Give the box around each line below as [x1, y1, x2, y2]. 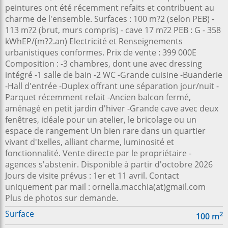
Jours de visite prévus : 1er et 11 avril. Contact [5, 170, 179, 181]
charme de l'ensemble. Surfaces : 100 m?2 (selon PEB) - [5, 13, 214, 24]
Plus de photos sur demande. [5, 192, 118, 204]
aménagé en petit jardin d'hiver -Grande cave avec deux [5, 103, 218, 114]
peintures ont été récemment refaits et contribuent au [5, 2, 214, 13]
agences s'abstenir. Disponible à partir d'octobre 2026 [5, 159, 213, 170]
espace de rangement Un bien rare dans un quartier [5, 125, 206, 136]
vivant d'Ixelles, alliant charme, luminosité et [5, 136, 174, 148]
